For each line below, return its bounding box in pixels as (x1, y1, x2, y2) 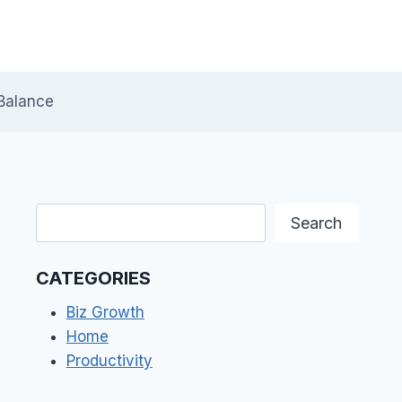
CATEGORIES (35, 267, 151, 290)
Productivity (66, 352, 153, 371)
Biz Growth (66, 303, 144, 322)
